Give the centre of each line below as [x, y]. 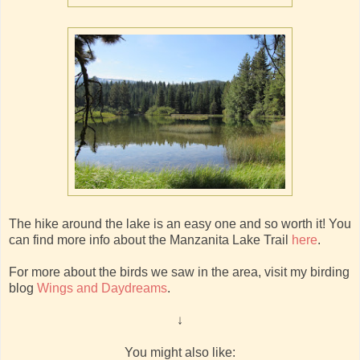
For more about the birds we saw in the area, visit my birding [179, 272]
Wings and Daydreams [102, 288]
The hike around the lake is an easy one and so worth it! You [180, 223]
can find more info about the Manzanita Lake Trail [150, 239]
